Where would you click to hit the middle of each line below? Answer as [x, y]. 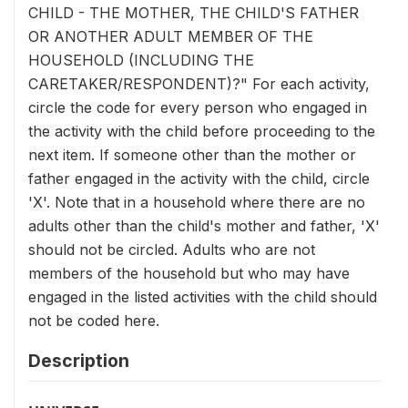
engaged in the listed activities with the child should [203, 297]
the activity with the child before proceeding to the [202, 131]
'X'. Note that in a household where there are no [197, 202]
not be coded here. [94, 321]
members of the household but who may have [189, 273]
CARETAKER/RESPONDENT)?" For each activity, [199, 84]
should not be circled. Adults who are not [172, 250]
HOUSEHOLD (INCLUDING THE [141, 60]
